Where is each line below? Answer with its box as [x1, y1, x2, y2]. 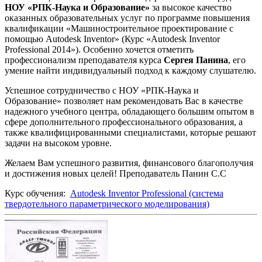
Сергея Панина [164, 54, 228, 65]
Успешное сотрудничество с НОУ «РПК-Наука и [5, 85, 199, 95]
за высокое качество [150, 2, 232, 12]
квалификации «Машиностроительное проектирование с [5, 23, 233, 33]
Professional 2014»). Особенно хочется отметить [5, 44, 194, 54]
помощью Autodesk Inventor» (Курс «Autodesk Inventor [5, 33, 220, 44]
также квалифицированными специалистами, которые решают [5, 127, 256, 137]
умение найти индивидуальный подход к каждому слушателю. [5, 65, 256, 75]
